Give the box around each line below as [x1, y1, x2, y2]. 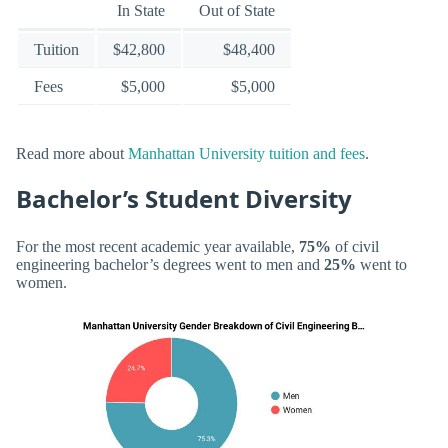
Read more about [16, 145, 128, 163]
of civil [331, 237, 379, 255]
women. [16, 273, 67, 291]
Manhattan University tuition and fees [128, 145, 365, 163]
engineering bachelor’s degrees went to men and [16, 255, 324, 273]
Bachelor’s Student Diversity [16, 182, 352, 216]
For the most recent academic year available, [16, 237, 299, 255]
